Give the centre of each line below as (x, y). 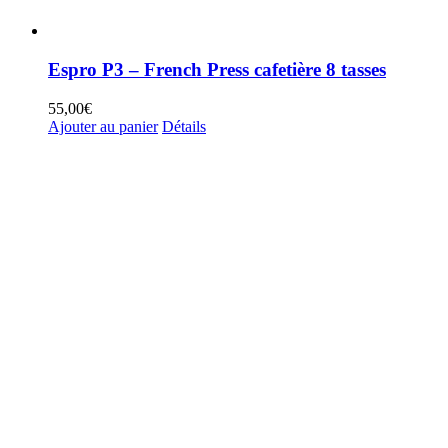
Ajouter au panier (103, 126)
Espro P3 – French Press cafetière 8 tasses (217, 70)
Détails (184, 126)
